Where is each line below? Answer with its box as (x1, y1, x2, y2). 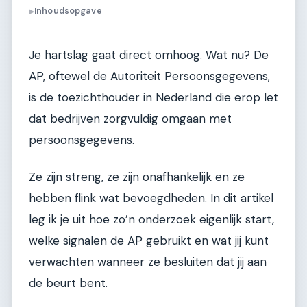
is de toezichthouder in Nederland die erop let (29, 90, 278, 106)
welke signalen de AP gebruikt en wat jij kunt (29, 232, 269, 248)
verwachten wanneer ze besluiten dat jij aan (29, 254, 267, 269)
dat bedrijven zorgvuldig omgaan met (29, 111, 232, 127)
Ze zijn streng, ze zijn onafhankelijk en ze (29, 169, 245, 184)
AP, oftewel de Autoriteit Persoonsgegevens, (29, 69, 270, 84)
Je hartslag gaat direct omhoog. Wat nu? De (29, 47, 269, 63)
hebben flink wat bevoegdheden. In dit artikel (29, 190, 273, 206)
